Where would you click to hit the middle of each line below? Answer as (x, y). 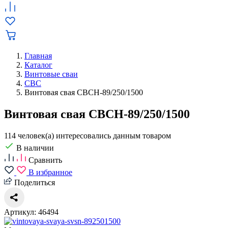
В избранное (50, 172)
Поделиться (35, 182)
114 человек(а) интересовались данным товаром (88, 135)
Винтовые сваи (51, 74)
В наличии (35, 148)
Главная (38, 56)
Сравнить (45, 160)
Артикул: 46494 (31, 212)
